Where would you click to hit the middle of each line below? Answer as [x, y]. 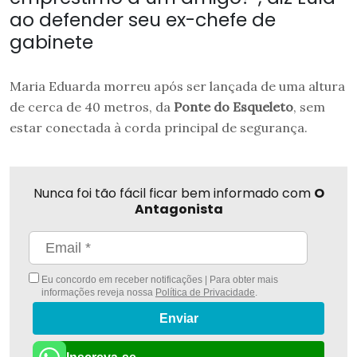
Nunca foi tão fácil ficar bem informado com [173, 194]
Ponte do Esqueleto [233, 107]
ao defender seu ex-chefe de [143, 20]
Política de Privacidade [205, 293]
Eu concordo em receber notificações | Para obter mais [159, 280]
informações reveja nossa [98, 293]
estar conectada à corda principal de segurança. [160, 128]
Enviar [178, 319]
